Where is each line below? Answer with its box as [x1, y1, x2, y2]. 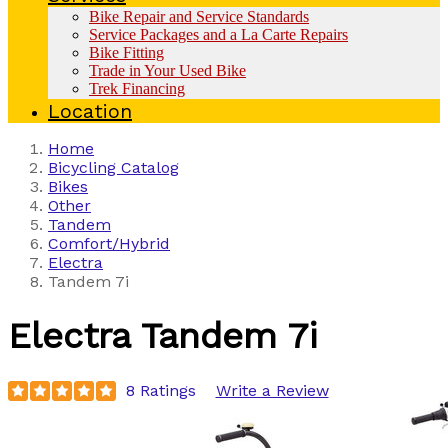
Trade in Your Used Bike [89, 61, 246, 79]
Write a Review [215, 381, 329, 401]
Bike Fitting [89, 43, 164, 61]
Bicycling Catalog [48, 157, 179, 177]
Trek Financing [89, 79, 185, 97]
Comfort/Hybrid [48, 233, 170, 253]
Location [48, 98, 132, 123]
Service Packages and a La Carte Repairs [89, 25, 348, 43]
